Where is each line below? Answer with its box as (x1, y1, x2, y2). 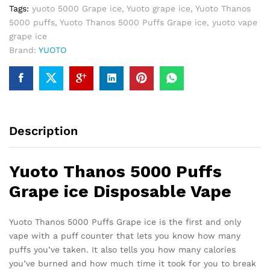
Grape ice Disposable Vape (9, 181, 231, 202)
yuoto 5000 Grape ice (32, 3, 122, 13)
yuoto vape (212, 17, 257, 27)
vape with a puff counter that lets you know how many (9, 231, 240, 241)
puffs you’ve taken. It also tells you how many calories (9, 245, 236, 255)
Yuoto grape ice (127, 3, 190, 13)
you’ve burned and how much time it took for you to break (9, 259, 256, 269)
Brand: (9, 45, 39, 55)
